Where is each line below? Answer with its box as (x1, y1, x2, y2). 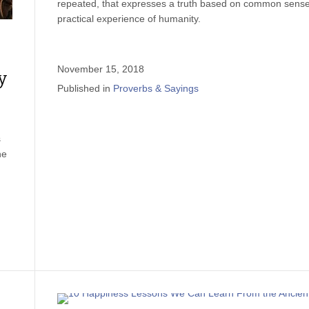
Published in (57, 83, 110, 94)
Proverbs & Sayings (113, 83, 199, 94)
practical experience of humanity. (57, 13, 201, 24)
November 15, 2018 (57, 63, 144, 74)
